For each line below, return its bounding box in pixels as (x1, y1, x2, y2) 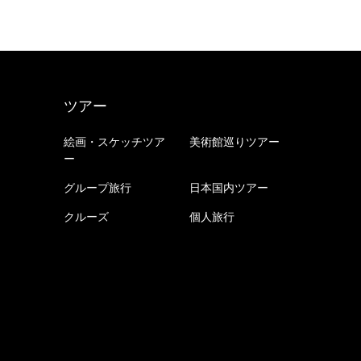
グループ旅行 (63, 181, 131, 194)
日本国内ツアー (189, 181, 268, 194)
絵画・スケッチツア (63, 135, 165, 148)
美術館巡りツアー (189, 135, 280, 148)
